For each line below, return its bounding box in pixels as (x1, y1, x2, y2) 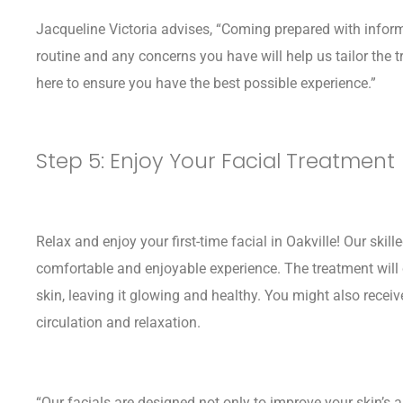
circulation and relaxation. (36, 313, 201, 331)
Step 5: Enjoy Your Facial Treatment (36, 147, 395, 176)
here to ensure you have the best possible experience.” (36, 74, 376, 92)
